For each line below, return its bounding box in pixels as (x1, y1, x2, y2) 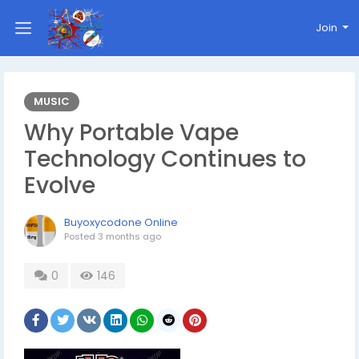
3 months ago (98, 230, 161, 243)
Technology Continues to (24, 143, 306, 175)
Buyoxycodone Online (64, 215, 178, 230)
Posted (64, 230, 98, 243)
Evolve (24, 170, 95, 201)
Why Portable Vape (24, 117, 239, 148)
